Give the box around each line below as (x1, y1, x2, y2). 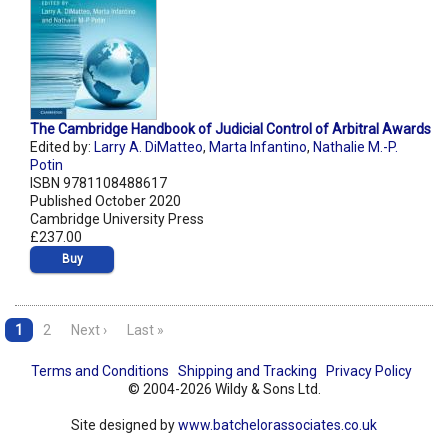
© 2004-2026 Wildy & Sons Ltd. (127, 381, 321, 398)
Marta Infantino (209, 139, 307, 156)
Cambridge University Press (30, 211, 204, 228)
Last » (127, 322, 164, 339)
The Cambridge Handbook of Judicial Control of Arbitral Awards (30, 121, 431, 138)
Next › (71, 322, 107, 339)
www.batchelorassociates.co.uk (178, 417, 377, 434)
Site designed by (71, 417, 178, 434)
